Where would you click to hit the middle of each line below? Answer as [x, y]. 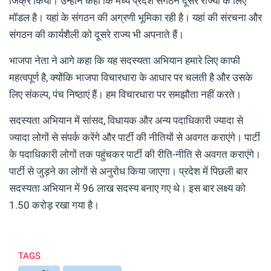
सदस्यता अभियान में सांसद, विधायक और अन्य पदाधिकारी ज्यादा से [126, 120]
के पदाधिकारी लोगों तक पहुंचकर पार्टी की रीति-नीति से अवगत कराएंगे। [135, 154]
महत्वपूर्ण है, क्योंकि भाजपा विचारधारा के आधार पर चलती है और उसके [131, 77]
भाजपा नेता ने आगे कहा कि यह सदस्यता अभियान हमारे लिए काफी [125, 60]
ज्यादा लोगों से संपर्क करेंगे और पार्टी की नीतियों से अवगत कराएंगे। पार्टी [135, 137]
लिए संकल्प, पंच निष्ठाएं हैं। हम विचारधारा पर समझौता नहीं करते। [125, 94]
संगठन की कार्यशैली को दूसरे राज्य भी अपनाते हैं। [96, 34]
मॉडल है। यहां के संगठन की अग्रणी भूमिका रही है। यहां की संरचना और [135, 17]
